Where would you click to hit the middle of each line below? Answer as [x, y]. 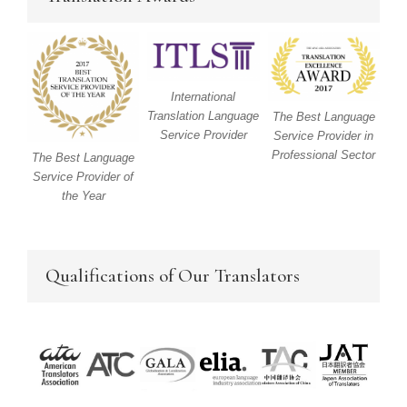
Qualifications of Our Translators [173, 275]
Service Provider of [84, 176]
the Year [83, 195]
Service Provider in [324, 135]
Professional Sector [324, 154]
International [203, 97]
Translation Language [203, 116]
